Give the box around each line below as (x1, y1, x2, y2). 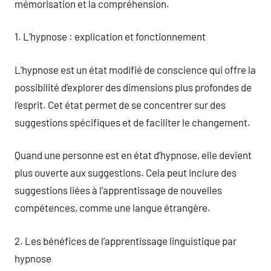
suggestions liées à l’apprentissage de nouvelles (15, 184, 222, 196)
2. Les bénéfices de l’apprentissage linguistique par (15, 234, 237, 247)
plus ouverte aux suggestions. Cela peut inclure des (15, 166, 237, 178)
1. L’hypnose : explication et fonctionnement (15, 30, 206, 42)
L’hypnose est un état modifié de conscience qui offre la (15, 63, 256, 76)
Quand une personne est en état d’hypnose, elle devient (15, 149, 252, 161)
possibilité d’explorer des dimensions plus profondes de (15, 80, 252, 93)
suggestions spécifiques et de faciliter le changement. (15, 116, 250, 128)
